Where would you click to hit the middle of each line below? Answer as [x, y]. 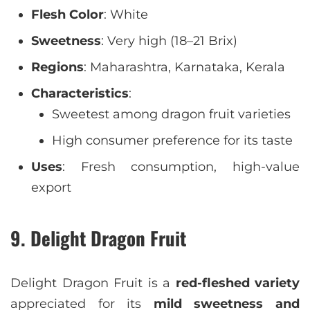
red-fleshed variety [237, 283]
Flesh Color [67, 15]
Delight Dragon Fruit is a [93, 283]
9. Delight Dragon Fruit [98, 238]
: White [126, 15]
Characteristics [80, 93]
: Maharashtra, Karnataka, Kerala [184, 67]
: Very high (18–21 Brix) [169, 41]
